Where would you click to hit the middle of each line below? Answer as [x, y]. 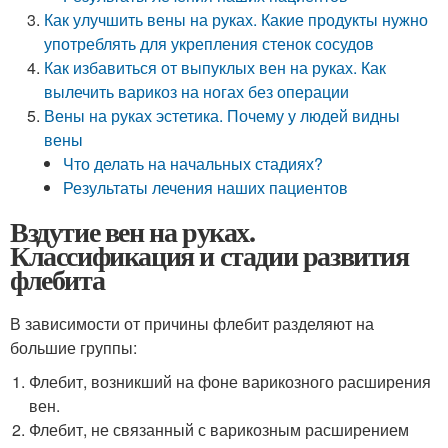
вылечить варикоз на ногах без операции [197, 91]
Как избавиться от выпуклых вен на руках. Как [215, 67]
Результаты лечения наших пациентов [206, 187]
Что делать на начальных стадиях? [193, 163]
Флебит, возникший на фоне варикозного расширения [230, 381]
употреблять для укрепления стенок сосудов [209, 43]
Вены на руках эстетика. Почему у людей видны [222, 115]
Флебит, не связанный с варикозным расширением [219, 429]
